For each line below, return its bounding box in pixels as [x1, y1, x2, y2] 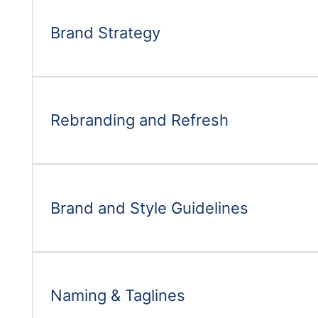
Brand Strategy [50, 23, 160, 42]
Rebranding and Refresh [50, 111, 229, 130]
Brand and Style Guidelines [50, 198, 248, 217]
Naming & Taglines [50, 285, 185, 305]
